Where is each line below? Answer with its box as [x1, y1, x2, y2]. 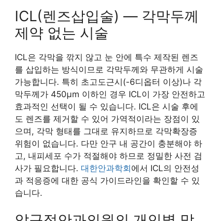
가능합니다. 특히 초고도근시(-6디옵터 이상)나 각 [15, 76, 202, 87]
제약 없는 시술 [15, 24, 109, 41]
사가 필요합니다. [15, 163, 81, 173]
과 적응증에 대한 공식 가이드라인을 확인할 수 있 [15, 175, 200, 185]
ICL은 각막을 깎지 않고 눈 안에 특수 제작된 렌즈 [15, 52, 198, 62]
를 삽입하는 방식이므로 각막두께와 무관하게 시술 [15, 64, 203, 74]
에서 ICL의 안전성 [131, 163, 199, 173]
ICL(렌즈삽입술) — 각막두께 [15, 7, 199, 25]
